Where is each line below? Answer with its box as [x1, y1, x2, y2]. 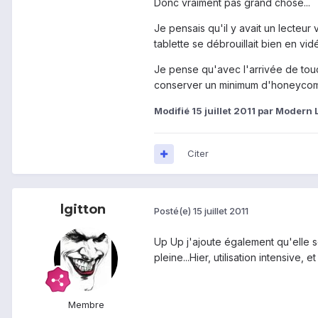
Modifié [154, 105, 192, 117]
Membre [67, 299, 104, 311]
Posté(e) [154, 204, 193, 216]
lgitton [60, 202, 106, 218]
